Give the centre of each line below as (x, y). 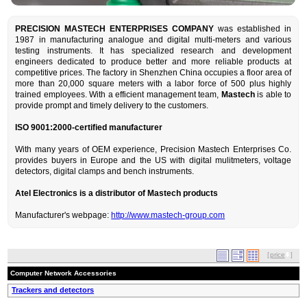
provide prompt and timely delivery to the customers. (112, 106)
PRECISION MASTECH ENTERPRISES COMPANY (115, 29)
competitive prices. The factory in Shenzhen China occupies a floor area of (153, 73)
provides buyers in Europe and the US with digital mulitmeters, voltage (153, 161)
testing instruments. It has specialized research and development (153, 51)
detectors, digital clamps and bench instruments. (105, 172)
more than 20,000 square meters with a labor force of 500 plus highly (153, 84)
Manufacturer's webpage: (63, 216)
